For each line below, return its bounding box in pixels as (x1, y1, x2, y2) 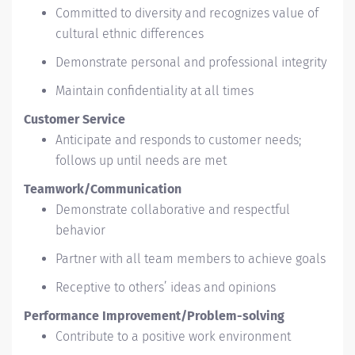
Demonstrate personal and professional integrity (55, 55, 326, 70)
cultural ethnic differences (55, 26, 204, 41)
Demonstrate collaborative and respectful (55, 202, 290, 217)
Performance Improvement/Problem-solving (24, 308, 284, 323)
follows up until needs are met (55, 153, 227, 168)
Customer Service (24, 112, 125, 127)
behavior (55, 223, 105, 238)
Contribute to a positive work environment (55, 329, 291, 344)
